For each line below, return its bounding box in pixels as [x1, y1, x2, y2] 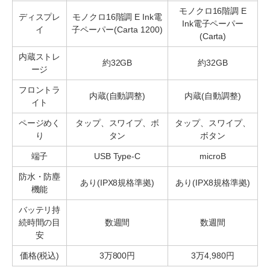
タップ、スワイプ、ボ [75, 118, 160, 128]
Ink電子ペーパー [181, 18, 244, 28]
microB [199, 151, 226, 161]
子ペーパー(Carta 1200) [72, 24, 163, 34]
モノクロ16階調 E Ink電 [72, 11, 163, 22]
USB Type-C [93, 151, 141, 161]
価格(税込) [19, 250, 60, 260]
